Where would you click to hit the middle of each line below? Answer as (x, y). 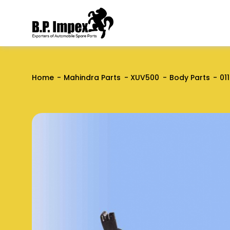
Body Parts (189, 78)
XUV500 (145, 78)
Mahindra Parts (92, 78)
